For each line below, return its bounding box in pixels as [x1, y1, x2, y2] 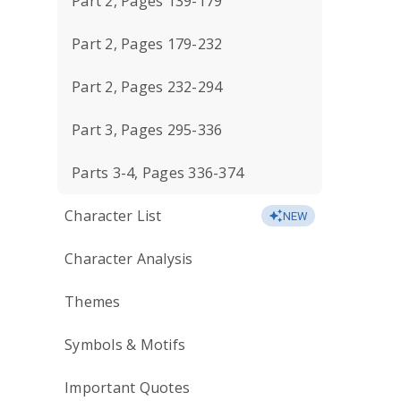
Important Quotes [64, 378, 190, 397]
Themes [64, 292, 121, 311]
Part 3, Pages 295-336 [72, 120, 223, 140]
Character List [64, 206, 162, 226]
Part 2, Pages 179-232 [72, 34, 223, 54]
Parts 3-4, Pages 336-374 [72, 163, 243, 183]
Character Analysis [64, 249, 193, 269]
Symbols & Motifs [64, 335, 185, 354]
